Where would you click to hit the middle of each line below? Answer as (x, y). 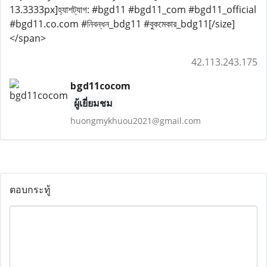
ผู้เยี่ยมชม (93, 103)
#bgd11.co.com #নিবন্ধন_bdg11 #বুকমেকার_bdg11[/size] (122, 24)
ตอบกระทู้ (30, 190)
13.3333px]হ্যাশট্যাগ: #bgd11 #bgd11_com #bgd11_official (133, 10)
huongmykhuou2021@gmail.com (135, 121)
